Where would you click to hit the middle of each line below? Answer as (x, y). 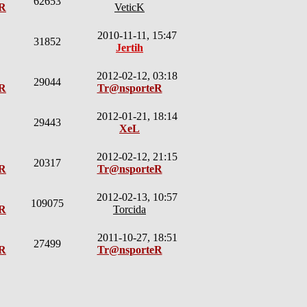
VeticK (130, 7)
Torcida (130, 209)
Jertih (130, 48)
